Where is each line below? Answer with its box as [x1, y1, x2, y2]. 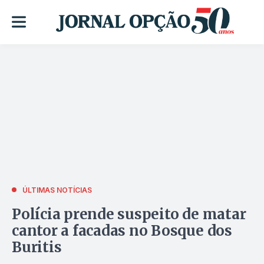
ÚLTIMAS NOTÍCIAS [22, 185, 92, 194]
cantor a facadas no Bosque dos [12, 221, 232, 240]
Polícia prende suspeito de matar [12, 204, 246, 223]
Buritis [12, 237, 62, 256]
